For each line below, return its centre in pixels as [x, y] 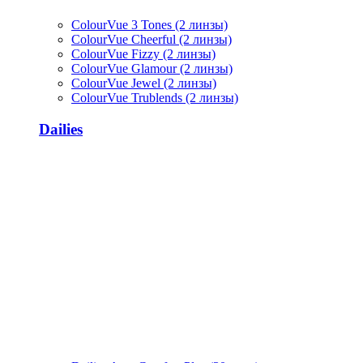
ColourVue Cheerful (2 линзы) [152, 40]
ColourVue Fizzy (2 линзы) [143, 54]
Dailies [61, 130]
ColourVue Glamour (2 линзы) [152, 69]
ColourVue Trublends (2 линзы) [155, 98]
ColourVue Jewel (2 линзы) [144, 83]
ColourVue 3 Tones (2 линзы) [149, 25]
